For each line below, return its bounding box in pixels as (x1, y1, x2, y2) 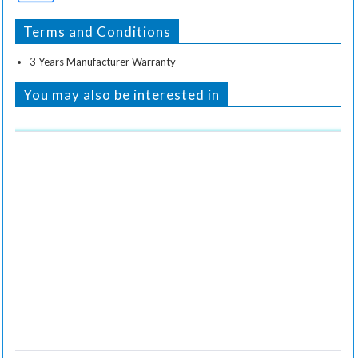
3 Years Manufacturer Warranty (30, 54, 176, 68)
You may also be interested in (23, 86, 220, 103)
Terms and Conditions (23, 22, 171, 40)
